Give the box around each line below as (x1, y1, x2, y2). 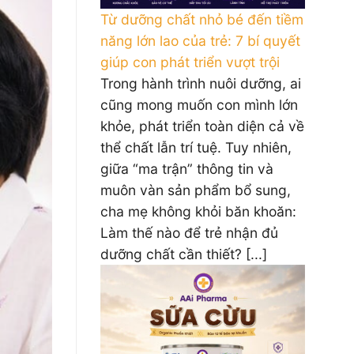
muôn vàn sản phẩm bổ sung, (100, 182, 291, 198)
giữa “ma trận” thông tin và (100, 160, 273, 177)
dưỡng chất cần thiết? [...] (100, 246, 267, 262)
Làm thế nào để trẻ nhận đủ (100, 224, 278, 241)
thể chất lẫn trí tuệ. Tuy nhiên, (100, 139, 292, 156)
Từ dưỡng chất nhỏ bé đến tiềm (100, 11, 303, 28)
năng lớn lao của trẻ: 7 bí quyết (100, 32, 300, 49)
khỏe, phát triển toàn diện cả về (100, 118, 304, 134)
